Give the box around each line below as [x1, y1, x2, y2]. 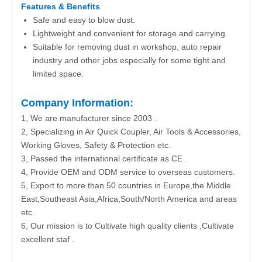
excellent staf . [21, 235, 77, 244]
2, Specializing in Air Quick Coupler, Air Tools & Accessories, [21, 127, 241, 136]
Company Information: [21, 97, 133, 109]
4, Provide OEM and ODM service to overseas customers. [21, 167, 235, 177]
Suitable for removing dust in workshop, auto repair [33, 42, 222, 51]
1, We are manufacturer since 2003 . [21, 113, 157, 123]
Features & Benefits [21, 2, 100, 11]
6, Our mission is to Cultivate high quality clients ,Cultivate [21, 221, 234, 230]
